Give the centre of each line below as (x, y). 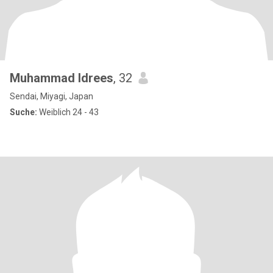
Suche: (23, 112)
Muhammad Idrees (62, 78)
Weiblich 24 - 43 (68, 112)
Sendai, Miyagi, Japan (51, 96)
